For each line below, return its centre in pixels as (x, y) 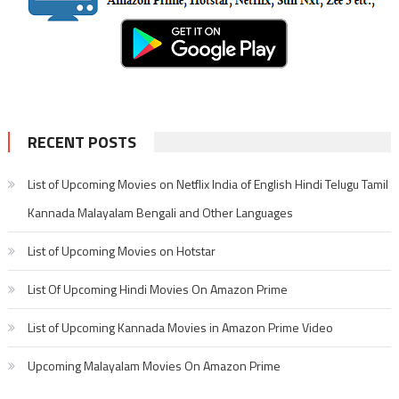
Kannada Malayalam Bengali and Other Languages (160, 212)
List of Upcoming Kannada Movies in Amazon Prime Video (180, 327)
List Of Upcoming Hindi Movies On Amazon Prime (157, 289)
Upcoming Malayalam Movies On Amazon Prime (154, 365)
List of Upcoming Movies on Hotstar (121, 250)
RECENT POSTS (81, 142)
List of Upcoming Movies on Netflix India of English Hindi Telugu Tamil (208, 183)
